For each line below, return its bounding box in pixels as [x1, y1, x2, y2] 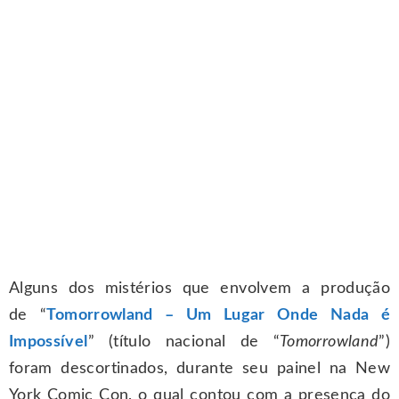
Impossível [9, 334, 88, 351]
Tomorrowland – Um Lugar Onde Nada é [46, 307, 390, 324]
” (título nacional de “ [87, 334, 281, 351]
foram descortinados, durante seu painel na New [9, 361, 390, 378]
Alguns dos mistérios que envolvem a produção [9, 281, 390, 297]
